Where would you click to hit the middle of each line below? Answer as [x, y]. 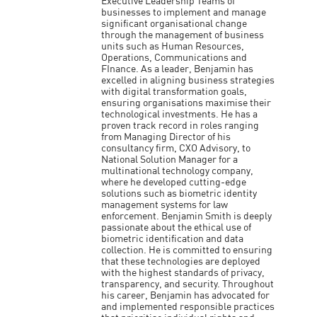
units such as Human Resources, [173, 47]
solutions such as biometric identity [179, 194]
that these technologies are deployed [181, 262]
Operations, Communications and [174, 58]
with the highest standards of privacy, [183, 273]
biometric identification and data [173, 239]
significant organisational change [174, 24]
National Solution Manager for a [170, 160]
